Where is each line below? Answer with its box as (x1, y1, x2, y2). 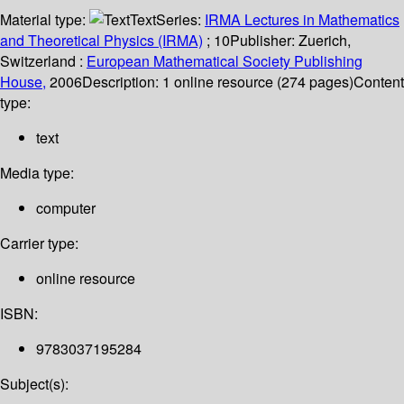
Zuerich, (298, 30, 351, 51)
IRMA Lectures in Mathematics (205, 9, 399, 31)
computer (36, 197, 96, 219)
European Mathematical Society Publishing (87, 50, 363, 72)
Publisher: (230, 30, 298, 51)
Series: (156, 9, 205, 31)
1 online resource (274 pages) (162, 71, 353, 93)
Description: (82, 71, 162, 93)
